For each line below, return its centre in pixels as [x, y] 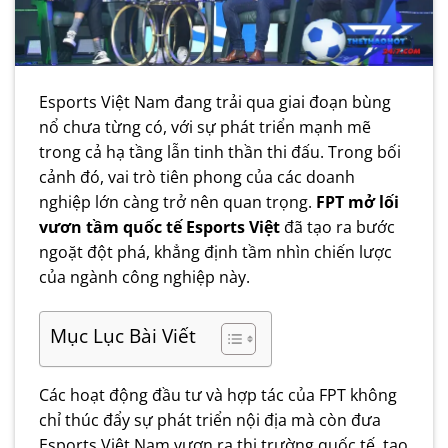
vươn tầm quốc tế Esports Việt [159, 227]
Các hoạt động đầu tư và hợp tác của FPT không [218, 395]
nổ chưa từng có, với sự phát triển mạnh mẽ [205, 127]
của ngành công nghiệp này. [144, 277]
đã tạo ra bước [337, 227]
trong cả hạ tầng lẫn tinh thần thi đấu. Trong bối [220, 152]
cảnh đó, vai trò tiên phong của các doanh [197, 177]
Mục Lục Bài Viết [123, 336]
